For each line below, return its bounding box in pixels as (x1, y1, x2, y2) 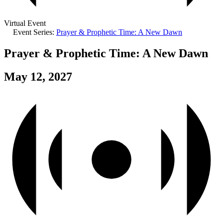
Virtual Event (4, 18, 46, 27)
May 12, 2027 (4, 70, 72, 83)
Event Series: (13, 27, 56, 36)
